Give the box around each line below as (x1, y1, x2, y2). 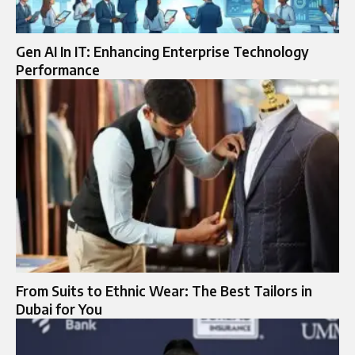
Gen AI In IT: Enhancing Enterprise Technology (16, 42, 309, 60)
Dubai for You (16, 300, 102, 319)
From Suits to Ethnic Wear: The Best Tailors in (16, 282, 312, 300)
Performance (16, 60, 100, 78)
